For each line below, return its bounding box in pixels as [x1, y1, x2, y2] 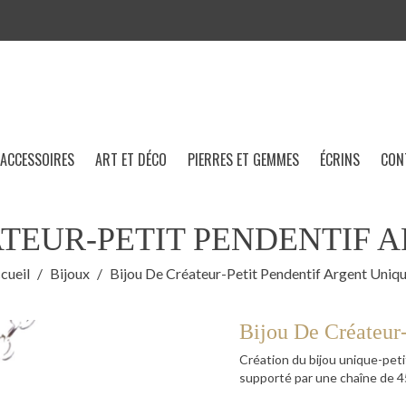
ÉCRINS [320, 149, 360, 171]
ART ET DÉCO [95, 149, 167, 171]
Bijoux [49, 265, 90, 283]
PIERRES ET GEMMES [188, 149, 299, 171]
